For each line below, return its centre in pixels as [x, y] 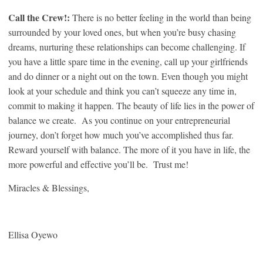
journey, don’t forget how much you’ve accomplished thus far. [121, 135]
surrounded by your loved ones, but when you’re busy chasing [122, 32]
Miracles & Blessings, [49, 188]
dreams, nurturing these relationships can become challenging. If [127, 47]
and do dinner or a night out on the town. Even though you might [128, 76]
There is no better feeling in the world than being [162, 17]
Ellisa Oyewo [33, 235]
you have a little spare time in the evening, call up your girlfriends [128, 61]
